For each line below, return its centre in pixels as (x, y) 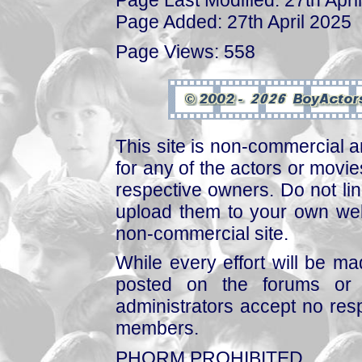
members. (157, 328)
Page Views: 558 (185, 51)
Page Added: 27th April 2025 (234, 22)
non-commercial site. (202, 233)
